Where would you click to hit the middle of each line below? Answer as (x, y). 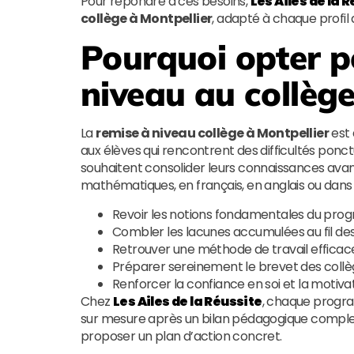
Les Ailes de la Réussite (188, 301)
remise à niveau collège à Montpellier (213, 133)
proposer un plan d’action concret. (181, 336)
